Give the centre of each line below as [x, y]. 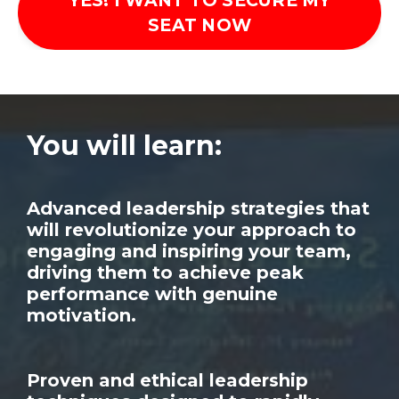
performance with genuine [152, 294]
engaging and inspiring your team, [189, 252]
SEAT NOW [199, 25]
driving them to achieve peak [165, 273]
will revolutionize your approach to [191, 230]
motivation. [81, 316]
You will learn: [124, 146]
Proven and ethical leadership [167, 381]
